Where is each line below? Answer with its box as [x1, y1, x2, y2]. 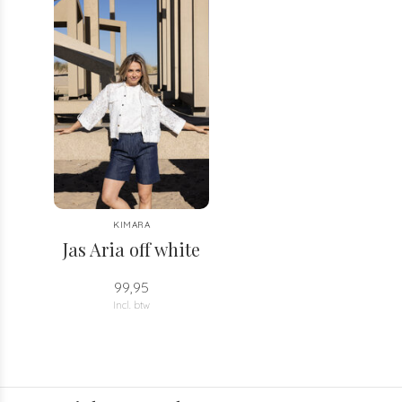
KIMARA [113, 219, 151, 231]
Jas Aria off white [63, 237, 201, 261]
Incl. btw [113, 299, 151, 311]
